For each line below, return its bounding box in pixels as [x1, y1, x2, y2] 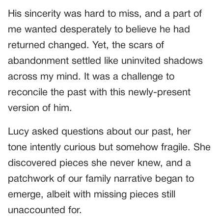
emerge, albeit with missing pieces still [8, 190, 175, 199]
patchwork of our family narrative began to [8, 174, 194, 184]
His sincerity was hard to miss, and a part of [8, 9, 202, 19]
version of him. [8, 104, 72, 113]
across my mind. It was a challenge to [8, 72, 174, 82]
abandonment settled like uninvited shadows [8, 56, 203, 66]
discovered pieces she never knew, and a [8, 159, 191, 168]
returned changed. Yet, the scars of [8, 41, 164, 50]
